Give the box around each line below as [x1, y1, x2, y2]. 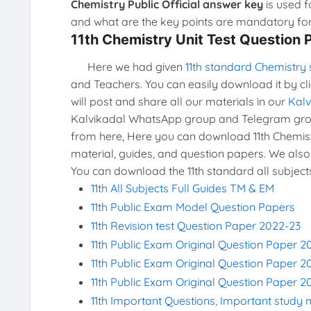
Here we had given [70, 60, 185, 74]
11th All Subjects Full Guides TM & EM [91, 181, 275, 196]
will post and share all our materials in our [70, 94, 288, 109]
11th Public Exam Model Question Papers [91, 200, 299, 215]
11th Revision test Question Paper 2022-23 [91, 219, 301, 233]
